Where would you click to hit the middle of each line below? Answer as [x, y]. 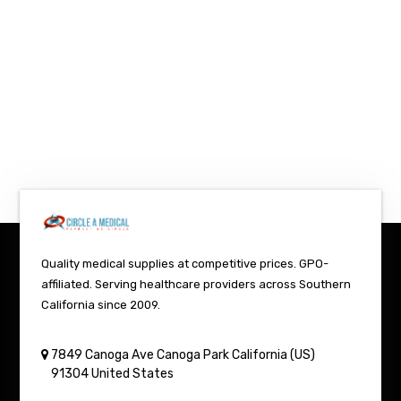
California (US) [274, 354]
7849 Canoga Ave [103, 354]
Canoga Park [193, 354]
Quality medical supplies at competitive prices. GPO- [185, 263]
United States [133, 373]
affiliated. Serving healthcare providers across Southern [196, 284]
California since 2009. [101, 304]
